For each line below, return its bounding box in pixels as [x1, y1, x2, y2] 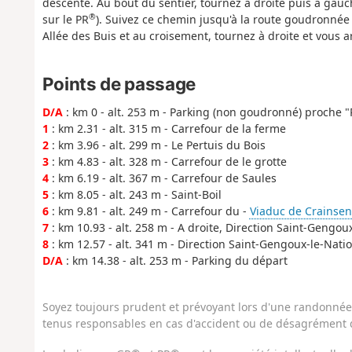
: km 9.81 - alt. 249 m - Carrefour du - [48, 203, 250, 218]
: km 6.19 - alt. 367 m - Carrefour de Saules [48, 170, 277, 185]
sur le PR [42, 12, 89, 27]
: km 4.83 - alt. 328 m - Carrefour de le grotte [48, 153, 287, 169]
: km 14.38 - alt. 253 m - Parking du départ [62, 252, 288, 268]
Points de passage [42, 73, 196, 95]
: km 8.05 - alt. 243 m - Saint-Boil [48, 186, 222, 202]
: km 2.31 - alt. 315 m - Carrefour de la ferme [48, 120, 286, 136]
